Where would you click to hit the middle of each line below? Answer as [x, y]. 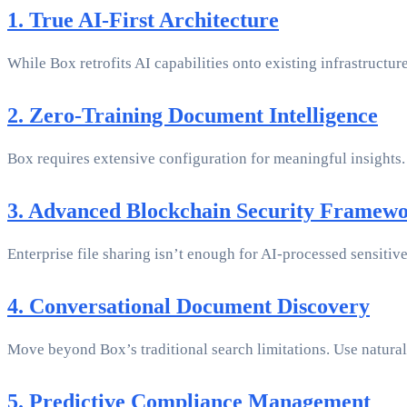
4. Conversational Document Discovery [189, 307]
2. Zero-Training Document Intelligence [193, 116]
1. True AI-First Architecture [143, 20]
